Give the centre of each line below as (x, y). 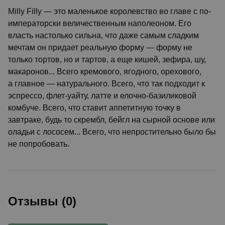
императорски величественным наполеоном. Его (100, 23)
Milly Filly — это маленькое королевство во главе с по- (109, 11)
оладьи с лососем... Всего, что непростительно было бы (112, 132)
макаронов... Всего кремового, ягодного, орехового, (105, 72)
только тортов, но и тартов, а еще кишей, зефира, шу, (107, 60)
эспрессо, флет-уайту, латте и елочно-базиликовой (102, 96)
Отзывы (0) (42, 201)
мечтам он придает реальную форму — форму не (100, 47)
